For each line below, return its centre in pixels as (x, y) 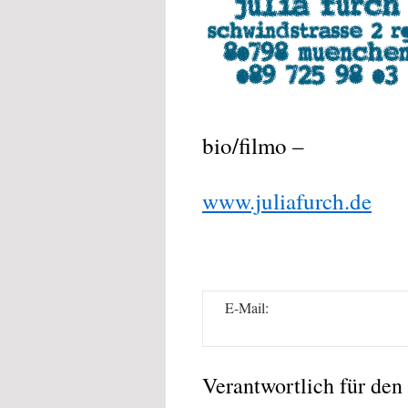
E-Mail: (247, 307)
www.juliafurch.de (287, 201)
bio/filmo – (253, 145)
